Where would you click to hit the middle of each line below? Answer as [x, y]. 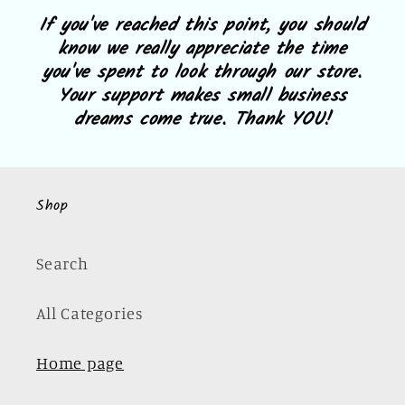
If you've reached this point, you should [202, 26]
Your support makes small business [202, 96]
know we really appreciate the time [202, 49]
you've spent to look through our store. [202, 73]
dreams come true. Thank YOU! [202, 120]
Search [62, 263]
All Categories [90, 312]
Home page [80, 362]
